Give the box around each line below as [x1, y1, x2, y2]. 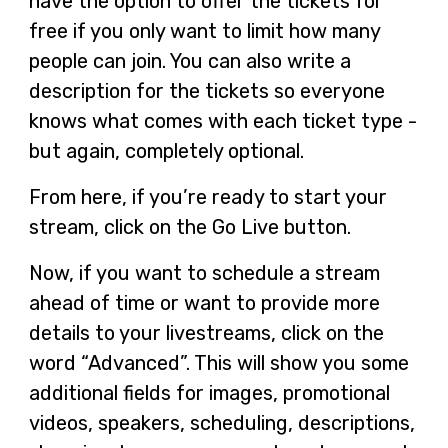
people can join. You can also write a [28, 48, 351, 73]
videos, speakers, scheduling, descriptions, [28, 410, 415, 435]
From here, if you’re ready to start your [28, 184, 387, 209]
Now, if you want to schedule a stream [28, 260, 380, 285]
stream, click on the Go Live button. [28, 214, 351, 239]
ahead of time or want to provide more [28, 290, 380, 315]
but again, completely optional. [28, 138, 304, 163]
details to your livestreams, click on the [28, 320, 384, 345]
